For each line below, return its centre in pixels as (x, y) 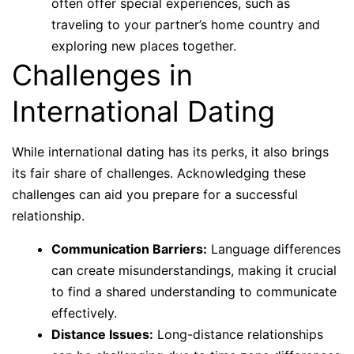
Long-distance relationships (238, 335)
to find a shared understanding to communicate (194, 292)
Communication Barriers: (129, 249)
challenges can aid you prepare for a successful (155, 195)
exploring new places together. (144, 46)
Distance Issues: (102, 335)
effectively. (84, 313)
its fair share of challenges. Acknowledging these (159, 173)
